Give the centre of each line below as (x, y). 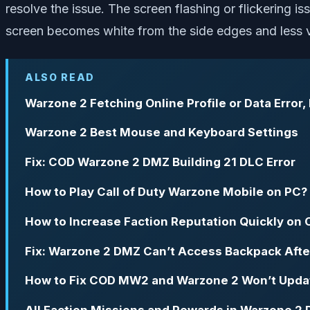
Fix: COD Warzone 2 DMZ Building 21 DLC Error (160, 162)
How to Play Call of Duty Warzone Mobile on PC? (166, 192)
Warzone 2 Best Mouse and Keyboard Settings (162, 133)
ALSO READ (60, 77)
